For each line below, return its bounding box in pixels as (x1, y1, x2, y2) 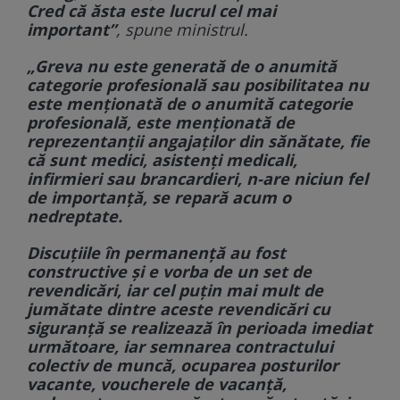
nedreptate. (27, 205, 122, 228)
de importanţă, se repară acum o (27, 187, 291, 209)
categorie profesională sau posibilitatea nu (27, 74, 369, 96)
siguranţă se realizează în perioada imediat (27, 317, 372, 339)
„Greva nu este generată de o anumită (27, 55, 337, 78)
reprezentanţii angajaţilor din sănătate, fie (27, 130, 370, 153)
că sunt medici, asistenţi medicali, (27, 149, 297, 171)
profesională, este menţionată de (27, 112, 295, 134)
